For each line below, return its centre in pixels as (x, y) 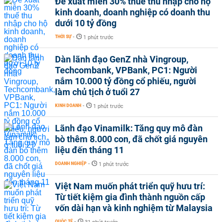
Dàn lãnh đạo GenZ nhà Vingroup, (122, 59)
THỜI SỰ (63, 36)
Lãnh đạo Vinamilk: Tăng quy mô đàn (129, 128)
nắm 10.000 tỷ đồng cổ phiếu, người (126, 81)
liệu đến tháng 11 (89, 150)
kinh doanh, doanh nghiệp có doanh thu (133, 12)
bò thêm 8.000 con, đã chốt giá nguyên (131, 139)
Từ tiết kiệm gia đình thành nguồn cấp (130, 197)
